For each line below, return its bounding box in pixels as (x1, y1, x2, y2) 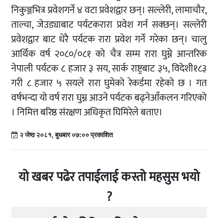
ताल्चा (11, 16, 32, 33)
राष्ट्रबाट (130, 60, 155, 77)
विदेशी (172, 60, 194, 77)
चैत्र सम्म (109, 45, 145, 62)
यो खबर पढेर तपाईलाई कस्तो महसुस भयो (18, 166, 200, 188)
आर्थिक (11, 45, 36, 62)
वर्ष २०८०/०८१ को (40, 45, 106, 62)
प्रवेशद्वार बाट (11, 31, 55, 48)
